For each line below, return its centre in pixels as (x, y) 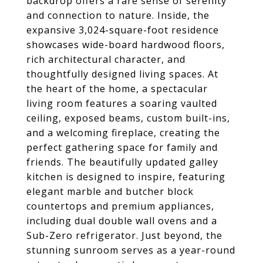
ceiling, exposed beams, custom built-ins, (128, 118)
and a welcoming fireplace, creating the (123, 133)
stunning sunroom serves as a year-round (131, 250)
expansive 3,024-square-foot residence (123, 30)
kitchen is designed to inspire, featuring (126, 177)
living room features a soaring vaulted (122, 103)
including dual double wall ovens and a (122, 221)
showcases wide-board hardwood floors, (126, 45)
